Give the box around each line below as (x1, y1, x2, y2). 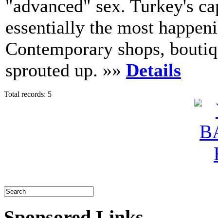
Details (126, 60, 181, 81)
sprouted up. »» (5, 60, 126, 81)
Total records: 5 (4, 90, 52, 99)
